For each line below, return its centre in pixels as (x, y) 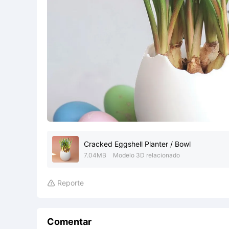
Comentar (69, 222)
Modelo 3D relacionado (146, 155)
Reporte (71, 183)
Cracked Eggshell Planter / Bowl (137, 144)
